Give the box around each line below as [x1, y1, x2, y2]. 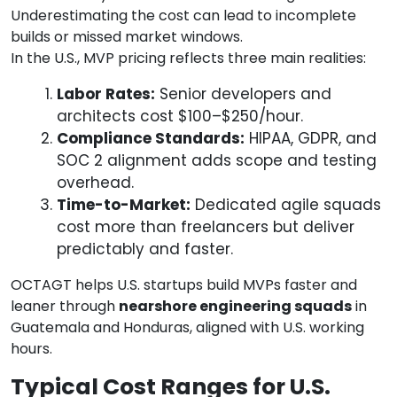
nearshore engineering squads [119, 296, 352, 317]
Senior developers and [155, 83, 331, 105]
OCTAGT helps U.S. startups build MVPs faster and [11, 275, 357, 296]
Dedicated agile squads [191, 194, 381, 216]
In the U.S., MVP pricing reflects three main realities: [11, 48, 366, 69]
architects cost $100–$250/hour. [57, 105, 303, 128]
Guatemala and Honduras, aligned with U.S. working [11, 317, 364, 339]
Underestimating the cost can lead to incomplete [11, 5, 356, 27]
